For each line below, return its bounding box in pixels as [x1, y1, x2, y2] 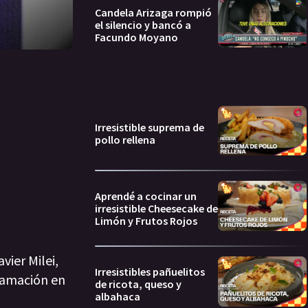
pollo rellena [95, 132, 155, 146]
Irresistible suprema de [95, 120, 204, 134]
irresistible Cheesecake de [95, 201, 218, 216]
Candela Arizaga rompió [95, 5, 212, 20]
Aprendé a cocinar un [95, 189, 197, 203]
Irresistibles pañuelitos [95, 264, 205, 278]
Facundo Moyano [95, 30, 178, 45]
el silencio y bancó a [95, 18, 191, 32]
